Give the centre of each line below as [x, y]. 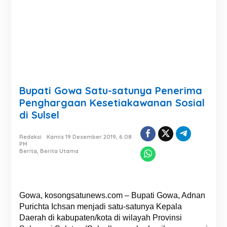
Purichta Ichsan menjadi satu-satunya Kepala [100, 206]
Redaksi [30, 137]
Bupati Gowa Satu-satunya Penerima [110, 90]
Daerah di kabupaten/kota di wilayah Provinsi [100, 218]
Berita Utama [59, 151]
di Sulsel [39, 115]
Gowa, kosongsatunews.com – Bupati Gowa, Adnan [112, 195]
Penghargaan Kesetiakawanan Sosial [112, 103]
